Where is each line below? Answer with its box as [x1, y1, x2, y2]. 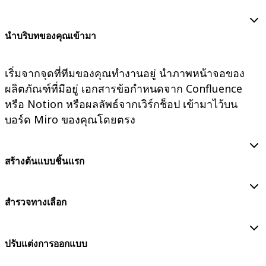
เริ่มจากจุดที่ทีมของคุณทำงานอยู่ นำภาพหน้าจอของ [5, 66, 245, 81]
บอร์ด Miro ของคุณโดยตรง [5, 112, 135, 127]
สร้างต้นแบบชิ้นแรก [5, 156, 84, 166]
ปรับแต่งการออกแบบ [5, 239, 87, 249]
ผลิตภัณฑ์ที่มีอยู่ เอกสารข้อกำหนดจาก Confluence [5, 81, 242, 96]
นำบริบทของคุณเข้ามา [5, 31, 96, 42]
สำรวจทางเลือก [5, 197, 66, 208]
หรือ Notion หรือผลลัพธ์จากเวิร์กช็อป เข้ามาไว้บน [5, 97, 237, 112]
